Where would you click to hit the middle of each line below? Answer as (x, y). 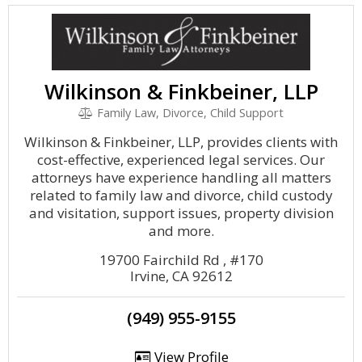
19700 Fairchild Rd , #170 (181, 260)
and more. (181, 231)
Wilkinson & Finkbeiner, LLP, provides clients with (181, 142)
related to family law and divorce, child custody (181, 195)
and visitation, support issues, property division (181, 213)
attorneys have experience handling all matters (181, 177)
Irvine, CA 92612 (181, 276)
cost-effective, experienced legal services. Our (181, 160)
